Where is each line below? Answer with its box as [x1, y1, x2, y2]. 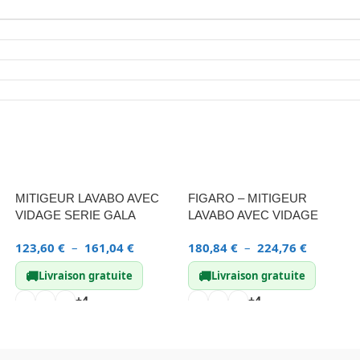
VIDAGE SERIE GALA [15, 208, 136, 222]
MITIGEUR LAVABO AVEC [15, 191, 159, 205]
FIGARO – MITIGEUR [188, 191, 307, 205]
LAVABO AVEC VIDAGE [188, 208, 318, 222]
